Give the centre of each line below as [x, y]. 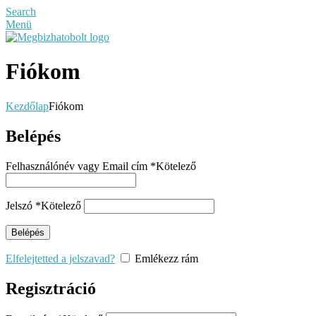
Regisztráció [51, 288]
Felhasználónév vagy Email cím [78, 166]
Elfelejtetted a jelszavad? [60, 258]
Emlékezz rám [166, 258]
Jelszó [20, 205]
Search [21, 12]
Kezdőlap [27, 106]
